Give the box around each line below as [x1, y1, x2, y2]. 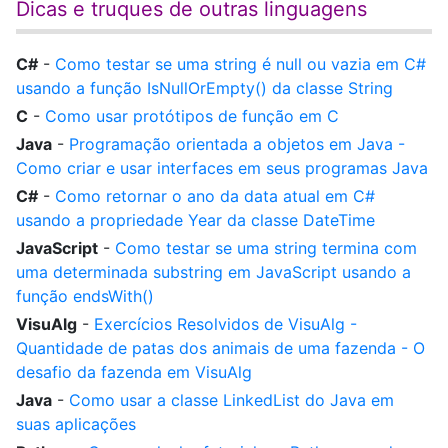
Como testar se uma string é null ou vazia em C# [55, 54, 426, 74]
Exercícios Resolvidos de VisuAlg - [94, 314, 357, 334]
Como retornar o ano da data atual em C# [55, 186, 375, 206]
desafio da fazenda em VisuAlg [16, 362, 252, 382]
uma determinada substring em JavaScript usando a [16, 262, 411, 282]
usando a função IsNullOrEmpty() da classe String [16, 78, 393, 98]
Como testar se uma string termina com [115, 238, 417, 258]
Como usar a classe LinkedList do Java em [69, 390, 394, 410]
